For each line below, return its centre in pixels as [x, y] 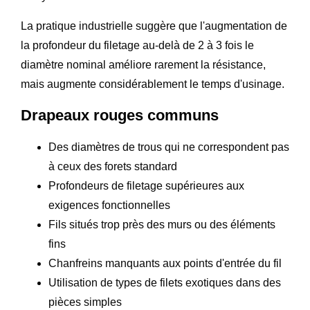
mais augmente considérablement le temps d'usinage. [153, 84]
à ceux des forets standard [113, 166]
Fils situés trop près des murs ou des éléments [162, 224]
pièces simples [85, 302]
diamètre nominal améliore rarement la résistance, [143, 64]
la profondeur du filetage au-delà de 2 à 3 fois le [137, 45]
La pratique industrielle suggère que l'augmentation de [154, 26]
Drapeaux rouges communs [120, 115]
